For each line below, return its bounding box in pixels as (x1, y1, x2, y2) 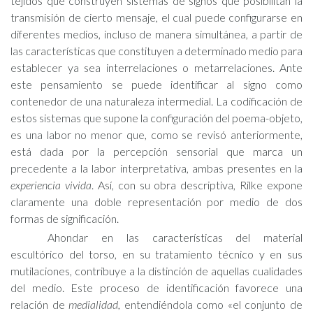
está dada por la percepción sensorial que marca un (10, 145, 303, 158)
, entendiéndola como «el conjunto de (118, 298, 303, 311)
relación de (10, 298, 69, 311)
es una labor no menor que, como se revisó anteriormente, (10, 128, 303, 141)
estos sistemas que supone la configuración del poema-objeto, (10, 111, 303, 124)
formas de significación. (10, 212, 119, 225)
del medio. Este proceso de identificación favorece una (10, 281, 303, 294)
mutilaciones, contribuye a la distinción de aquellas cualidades (10, 264, 303, 277)
